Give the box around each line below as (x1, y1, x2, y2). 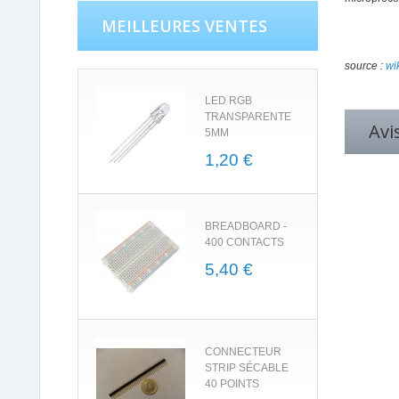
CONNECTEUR (205, 346, 281, 358)
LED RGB (205, 94, 252, 107)
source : (345, 60, 386, 72)
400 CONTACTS (205, 236, 284, 248)
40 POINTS (205, 378, 259, 390)
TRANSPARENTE (205, 110, 291, 123)
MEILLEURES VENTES (102, 15, 267, 37)
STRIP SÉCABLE (205, 362, 289, 374)
